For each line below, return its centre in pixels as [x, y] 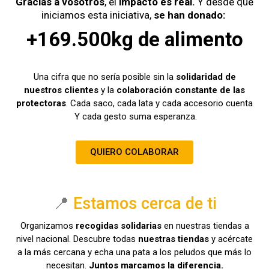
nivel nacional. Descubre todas [77, 239]
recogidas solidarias [118, 226]
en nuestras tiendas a [205, 226]
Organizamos [48, 226]
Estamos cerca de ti [145, 204]
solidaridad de [206, 77]
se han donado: [191, 15]
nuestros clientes [61, 90]
